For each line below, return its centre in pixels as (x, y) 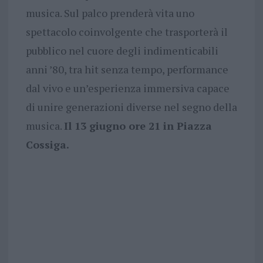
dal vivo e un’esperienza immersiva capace (127, 88)
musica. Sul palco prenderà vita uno (110, 13)
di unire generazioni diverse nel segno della (131, 107)
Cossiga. (47, 145)
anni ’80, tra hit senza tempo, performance (127, 70)
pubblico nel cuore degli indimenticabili (122, 51)
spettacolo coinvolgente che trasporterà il (127, 32)
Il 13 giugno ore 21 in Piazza (138, 126)
